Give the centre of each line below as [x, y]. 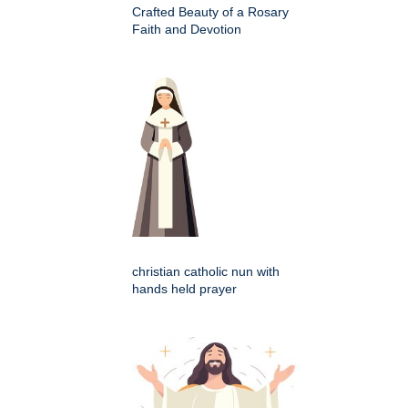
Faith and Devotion [187, 29]
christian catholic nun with [206, 271]
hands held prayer [184, 288]
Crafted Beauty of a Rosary [210, 11]
